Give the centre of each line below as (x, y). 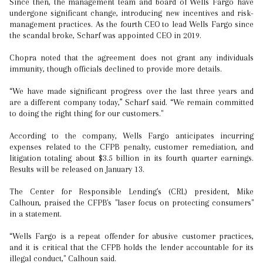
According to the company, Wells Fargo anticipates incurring (131, 136)
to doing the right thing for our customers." (86, 113)
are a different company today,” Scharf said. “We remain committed (131, 102)
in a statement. (36, 214)
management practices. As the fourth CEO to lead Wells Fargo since (131, 24)
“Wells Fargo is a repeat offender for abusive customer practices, (131, 236)
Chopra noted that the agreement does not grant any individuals (131, 58)
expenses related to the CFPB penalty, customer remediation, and (131, 147)
